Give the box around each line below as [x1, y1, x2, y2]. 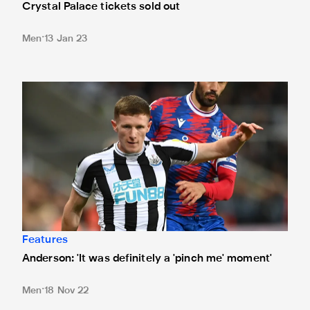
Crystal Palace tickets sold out [22, 1, 181, 12]
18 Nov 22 [44, 286, 89, 296]
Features [22, 235, 68, 246]
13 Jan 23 [44, 34, 88, 44]
